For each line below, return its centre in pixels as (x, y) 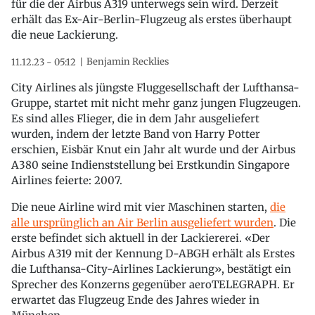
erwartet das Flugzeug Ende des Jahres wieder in (135, 300)
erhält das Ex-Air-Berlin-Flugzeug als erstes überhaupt (152, 19)
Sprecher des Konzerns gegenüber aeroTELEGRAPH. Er (153, 284)
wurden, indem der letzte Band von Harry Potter (136, 134)
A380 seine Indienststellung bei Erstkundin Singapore (150, 165)
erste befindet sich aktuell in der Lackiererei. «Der (141, 238)
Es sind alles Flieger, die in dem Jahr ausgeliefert (135, 118)
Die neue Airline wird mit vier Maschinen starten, (141, 207)
